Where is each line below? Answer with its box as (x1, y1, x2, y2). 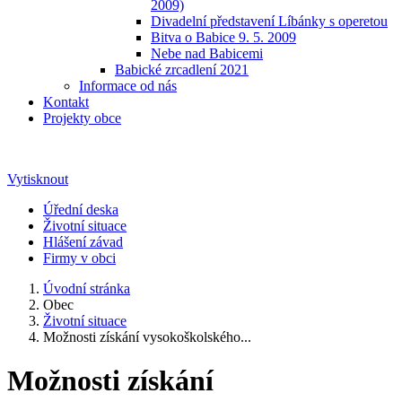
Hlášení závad (43, 234, 123, 249)
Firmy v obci (43, 250, 116, 266)
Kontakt (43, 94, 89, 109)
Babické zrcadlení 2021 (115, 62, 249, 77)
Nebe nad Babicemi (151, 46, 263, 61)
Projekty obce (43, 110, 121, 126)
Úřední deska (43, 202, 118, 217)
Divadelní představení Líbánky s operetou (151, 13, 388, 29)
